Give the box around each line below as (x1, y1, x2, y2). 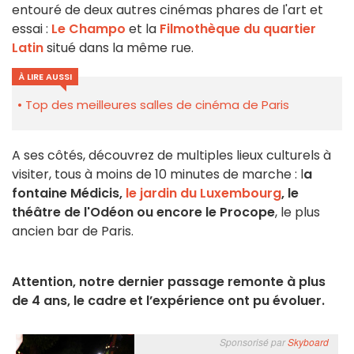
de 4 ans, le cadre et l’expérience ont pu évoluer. (12, 292, 325, 311)
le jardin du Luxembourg (126, 184, 281, 203)
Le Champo (51, 20, 126, 39)
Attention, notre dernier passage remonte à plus (12, 273, 326, 292)
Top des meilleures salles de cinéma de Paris (25, 96, 289, 114)
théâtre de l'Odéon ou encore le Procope (12, 203, 275, 222)
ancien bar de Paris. (12, 222, 140, 241)
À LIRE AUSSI (18, 70, 72, 84)
